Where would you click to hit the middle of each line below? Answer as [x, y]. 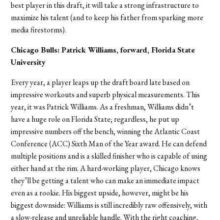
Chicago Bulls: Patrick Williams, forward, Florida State [103, 50]
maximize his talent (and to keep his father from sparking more [107, 18]
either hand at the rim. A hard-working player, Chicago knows [106, 168]
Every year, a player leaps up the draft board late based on [100, 82]
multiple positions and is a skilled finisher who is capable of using [109, 156]
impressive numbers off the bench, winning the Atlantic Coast [106, 132]
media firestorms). [39, 30]
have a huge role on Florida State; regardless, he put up [95, 119]
